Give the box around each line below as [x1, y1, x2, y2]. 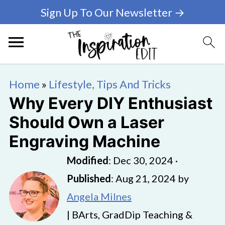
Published [66, 172, 111, 184]
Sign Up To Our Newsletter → [40, 5, 185, 19]
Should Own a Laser [9, 113, 164, 132]
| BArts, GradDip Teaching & [66, 208, 192, 220]
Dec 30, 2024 [113, 154, 173, 166]
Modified [66, 154, 108, 166]
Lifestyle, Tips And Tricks [48, 77, 171, 91]
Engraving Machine [9, 132, 160, 151]
